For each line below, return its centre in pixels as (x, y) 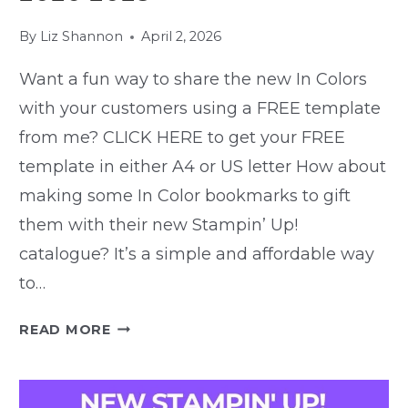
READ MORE (65, 330)
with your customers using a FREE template (200, 109)
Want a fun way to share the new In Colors (194, 80)
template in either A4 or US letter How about (203, 167)
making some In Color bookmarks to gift (185, 196)
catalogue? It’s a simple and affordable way (197, 255)
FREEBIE (140, 325)
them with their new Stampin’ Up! (159, 225)
